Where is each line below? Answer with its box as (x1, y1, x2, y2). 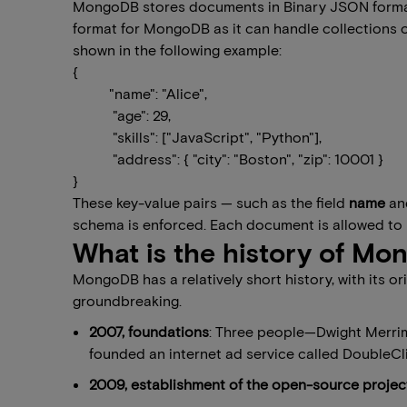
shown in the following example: (73, 41, 282, 58)
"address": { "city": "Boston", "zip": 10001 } (109, 150, 387, 167)
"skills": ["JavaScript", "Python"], (109, 128, 325, 145)
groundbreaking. (73, 292, 182, 309)
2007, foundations (89, 323, 209, 340)
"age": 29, (109, 106, 174, 124)
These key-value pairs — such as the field (73, 194, 349, 211)
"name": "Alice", (109, 84, 211, 102)
